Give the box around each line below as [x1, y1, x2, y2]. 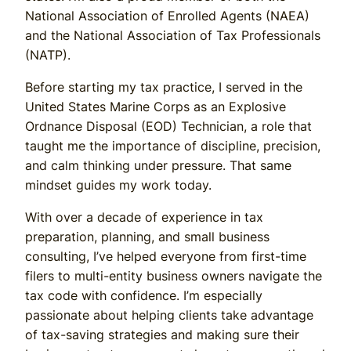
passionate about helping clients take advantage [25, 306, 313, 323]
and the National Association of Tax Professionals [25, 27, 320, 43]
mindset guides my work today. [25, 176, 212, 193]
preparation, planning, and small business [25, 228, 270, 244]
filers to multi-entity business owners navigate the [25, 267, 322, 284]
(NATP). [25, 46, 71, 63]
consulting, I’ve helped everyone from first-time [25, 248, 306, 264]
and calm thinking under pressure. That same [25, 157, 291, 173]
